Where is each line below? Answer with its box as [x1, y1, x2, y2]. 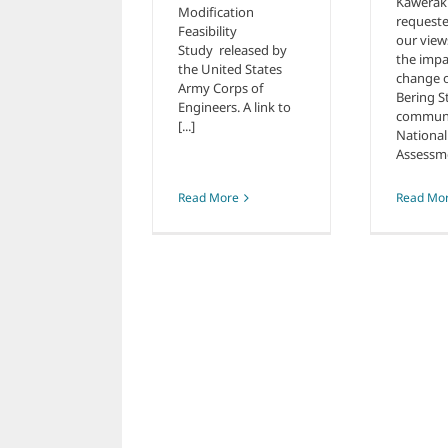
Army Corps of [178, 79, 263, 98]
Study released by [178, 41, 287, 60]
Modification [178, 3, 254, 22]
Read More [178, 189, 239, 207]
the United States [178, 60, 282, 79]
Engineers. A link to [178, 98, 291, 117]
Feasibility [178, 22, 237, 41]
